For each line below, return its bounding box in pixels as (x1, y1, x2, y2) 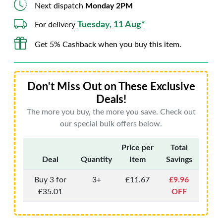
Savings (166, 156, 192, 164)
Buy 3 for (34, 176, 66, 184)
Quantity (81, 156, 112, 164)
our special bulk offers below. (60, 120, 162, 128)
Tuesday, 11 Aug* (77, 20, 145, 29)
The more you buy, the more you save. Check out (26, 108, 196, 116)
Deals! (96, 94, 126, 105)
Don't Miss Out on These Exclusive (27, 81, 195, 92)
